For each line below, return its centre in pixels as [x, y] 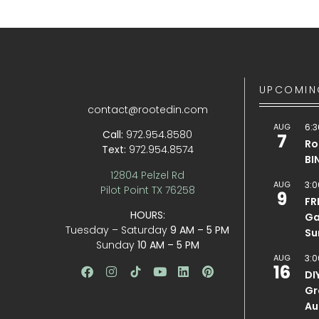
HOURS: [147, 215]
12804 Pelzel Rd [148, 175]
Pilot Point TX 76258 [147, 190]
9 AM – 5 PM [200, 230]
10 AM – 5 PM [168, 245]
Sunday [116, 245]
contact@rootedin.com [147, 109]
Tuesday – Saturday [118, 230]
